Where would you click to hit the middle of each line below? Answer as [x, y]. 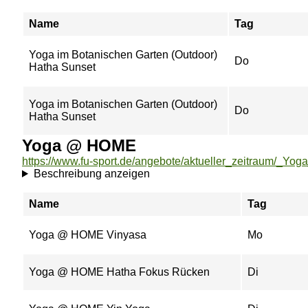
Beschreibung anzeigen [91, 174]
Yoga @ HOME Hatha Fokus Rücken [119, 272]
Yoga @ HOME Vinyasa [88, 235]
